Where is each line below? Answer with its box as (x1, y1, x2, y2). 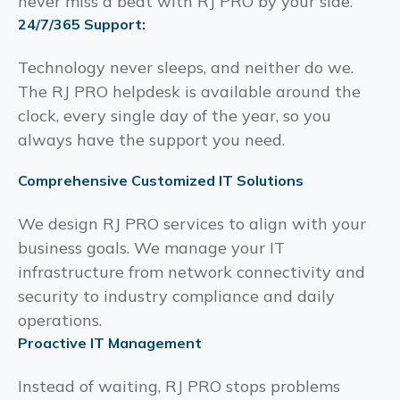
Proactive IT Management (18, 333, 202, 352)
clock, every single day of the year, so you (18, 104, 331, 126)
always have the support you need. (18, 129, 285, 150)
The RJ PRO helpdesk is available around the (18, 80, 361, 102)
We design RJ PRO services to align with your (18, 212, 366, 234)
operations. (18, 309, 102, 330)
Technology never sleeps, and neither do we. (18, 56, 354, 78)
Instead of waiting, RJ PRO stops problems (18, 375, 340, 396)
